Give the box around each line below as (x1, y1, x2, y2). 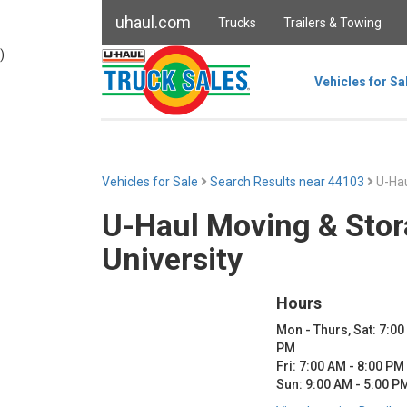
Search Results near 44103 (210, 174, 367, 189)
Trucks (218, 15, 256, 30)
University (102, 241, 243, 277)
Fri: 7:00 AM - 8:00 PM (275, 359, 404, 373)
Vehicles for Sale (102, 174, 198, 189)
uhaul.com (115, 13, 191, 32)
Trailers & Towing (283, 15, 382, 30)
